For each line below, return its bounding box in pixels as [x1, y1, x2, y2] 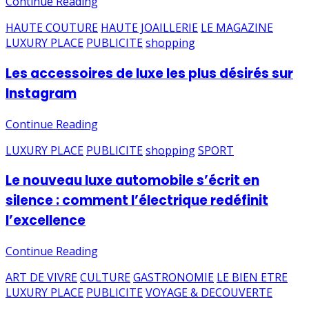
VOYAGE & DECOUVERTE [146, 284, 272, 300]
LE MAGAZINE [201, 20, 273, 36]
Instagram [6, 83, 77, 103]
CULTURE [80, 269, 130, 285]
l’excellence [6, 211, 86, 230]
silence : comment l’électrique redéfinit [6, 191, 268, 210]
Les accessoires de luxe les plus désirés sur [6, 63, 293, 83]
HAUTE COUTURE [6, 20, 98, 36]
